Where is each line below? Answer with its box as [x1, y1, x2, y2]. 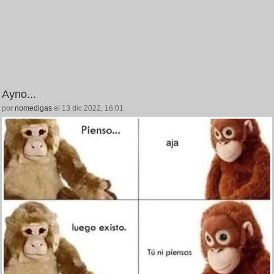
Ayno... [2, 88, 36, 101]
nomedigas [15, 104, 52, 113]
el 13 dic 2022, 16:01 [52, 104, 124, 113]
